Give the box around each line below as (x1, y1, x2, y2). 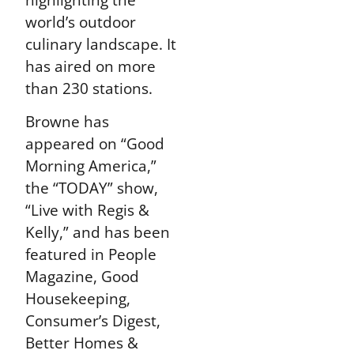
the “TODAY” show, (25, 177, 159, 199)
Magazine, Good (25, 265, 140, 288)
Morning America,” (25, 155, 157, 177)
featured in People (25, 243, 157, 265)
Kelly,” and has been (25, 221, 171, 243)
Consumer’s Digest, (25, 310, 161, 332)
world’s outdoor (25, 11, 137, 32)
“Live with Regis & (25, 199, 150, 221)
